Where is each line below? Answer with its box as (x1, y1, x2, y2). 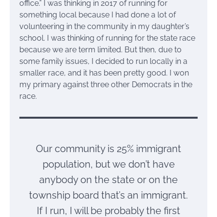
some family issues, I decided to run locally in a (19, 57, 187, 66)
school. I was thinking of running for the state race (19, 33, 195, 43)
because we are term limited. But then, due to (19, 45, 182, 55)
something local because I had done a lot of (19, 10, 176, 20)
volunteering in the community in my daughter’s (19, 22, 189, 31)
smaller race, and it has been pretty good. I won (19, 68, 189, 78)
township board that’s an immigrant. (29, 189, 188, 201)
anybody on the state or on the (39, 174, 178, 186)
